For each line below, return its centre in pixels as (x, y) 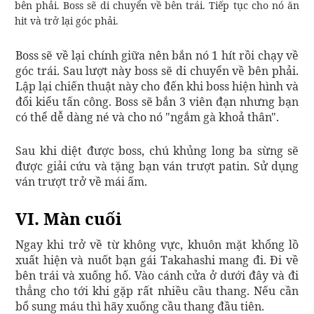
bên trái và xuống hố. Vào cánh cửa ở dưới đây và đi (157, 275)
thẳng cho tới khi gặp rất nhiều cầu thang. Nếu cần (157, 291)
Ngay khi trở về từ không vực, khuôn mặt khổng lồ (157, 244)
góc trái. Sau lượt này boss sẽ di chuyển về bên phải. (157, 70)
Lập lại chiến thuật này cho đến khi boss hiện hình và (157, 86)
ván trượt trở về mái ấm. (81, 181)
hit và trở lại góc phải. (67, 20)
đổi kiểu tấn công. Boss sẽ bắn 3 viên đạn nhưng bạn (157, 101)
